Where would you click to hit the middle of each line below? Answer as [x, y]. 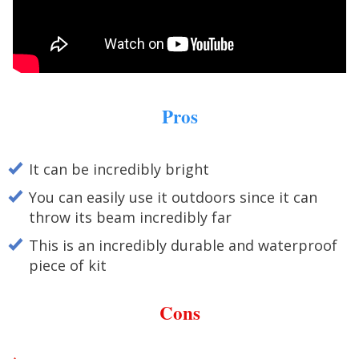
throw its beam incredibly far [130, 217]
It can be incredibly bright [119, 169]
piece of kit [68, 265]
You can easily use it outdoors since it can [173, 197]
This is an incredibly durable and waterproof [183, 245]
